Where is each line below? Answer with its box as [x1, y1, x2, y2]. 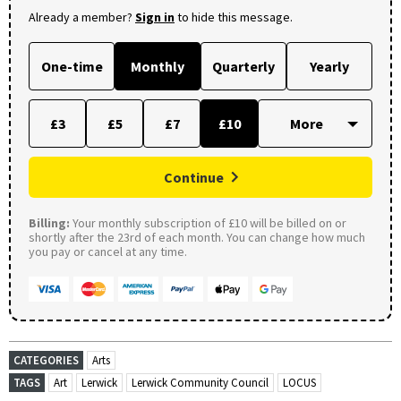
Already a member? [29, 9, 135, 26]
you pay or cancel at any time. [29, 243, 187, 260]
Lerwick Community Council [132, 375, 269, 391]
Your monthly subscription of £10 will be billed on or [70, 215, 346, 232]
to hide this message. [175, 9, 293, 26]
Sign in [135, 9, 175, 26]
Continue [164, 168, 224, 187]
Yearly [310, 57, 349, 76]
